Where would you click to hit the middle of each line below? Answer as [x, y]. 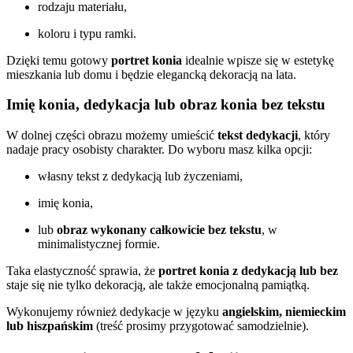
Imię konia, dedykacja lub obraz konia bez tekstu [166, 105]
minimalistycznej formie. [99, 244]
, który [314, 136]
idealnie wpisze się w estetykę [258, 60]
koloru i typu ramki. [87, 33]
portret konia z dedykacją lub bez [248, 271]
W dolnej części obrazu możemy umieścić [112, 136]
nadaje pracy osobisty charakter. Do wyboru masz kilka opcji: [159, 150]
